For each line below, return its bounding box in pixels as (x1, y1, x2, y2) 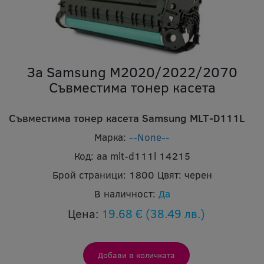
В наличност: (94, 186, 156, 200)
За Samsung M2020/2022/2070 (27, 61, 237, 81)
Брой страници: (52, 167, 126, 181)
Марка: (94, 130, 126, 144)
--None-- (129, 130, 170, 144)
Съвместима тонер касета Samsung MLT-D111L (9, 110, 245, 125)
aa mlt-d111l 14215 (96, 148, 190, 163)
